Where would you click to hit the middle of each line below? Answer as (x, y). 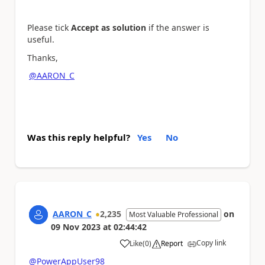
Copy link (211, 243)
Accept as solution (109, 28)
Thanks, (43, 57)
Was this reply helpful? (79, 137)
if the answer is (178, 28)
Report (172, 243)
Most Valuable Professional (174, 214)
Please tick (49, 28)
